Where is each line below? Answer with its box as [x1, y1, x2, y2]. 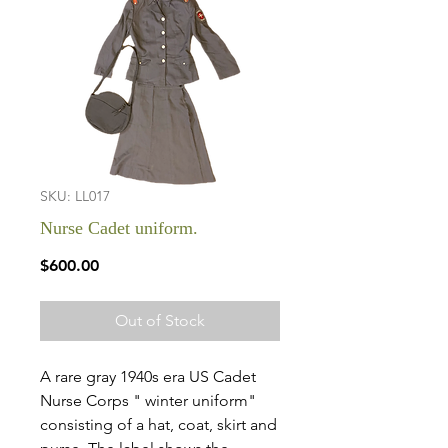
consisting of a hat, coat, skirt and [40, 415, 277, 434]
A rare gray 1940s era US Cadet [40, 367, 256, 386]
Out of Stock [115, 311, 205, 330]
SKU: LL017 [40, 187, 110, 205]
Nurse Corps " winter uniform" [40, 391, 256, 410]
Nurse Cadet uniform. [40, 218, 198, 238]
